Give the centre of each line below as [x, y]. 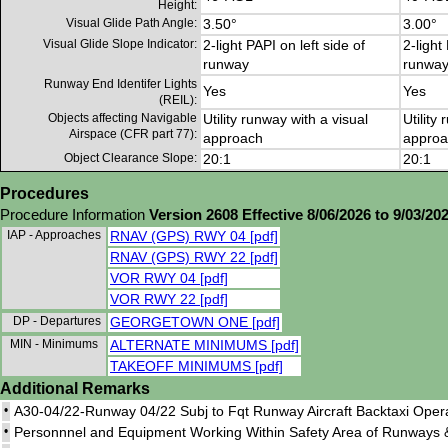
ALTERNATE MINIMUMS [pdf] [204, 345]
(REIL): [178, 100]
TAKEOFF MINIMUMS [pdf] [196, 366]
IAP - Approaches [55, 235]
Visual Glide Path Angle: [131, 23]
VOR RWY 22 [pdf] [169, 299]
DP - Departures [58, 321]
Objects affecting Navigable [122, 118]
